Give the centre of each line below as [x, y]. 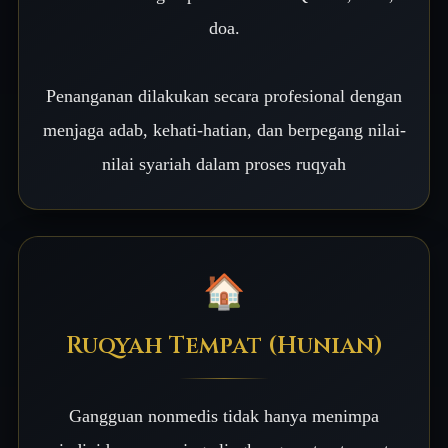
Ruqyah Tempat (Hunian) [224, 346]
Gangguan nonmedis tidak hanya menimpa [224, 416]
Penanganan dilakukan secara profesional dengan [224, 96]
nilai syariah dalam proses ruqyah [224, 164]
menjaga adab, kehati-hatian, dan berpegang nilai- [224, 130]
